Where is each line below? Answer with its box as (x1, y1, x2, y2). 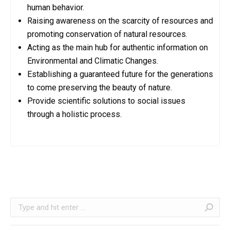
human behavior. (27, 3, 84, 12)
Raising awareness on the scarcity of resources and (27, 16, 213, 26)
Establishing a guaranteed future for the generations (27, 69, 213, 79)
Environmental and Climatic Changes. (27, 56, 158, 66)
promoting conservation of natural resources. (27, 29, 187, 39)
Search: (10, 199, 35, 208)
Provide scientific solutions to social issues (27, 96, 185, 106)
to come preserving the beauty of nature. (27, 83, 172, 92)
